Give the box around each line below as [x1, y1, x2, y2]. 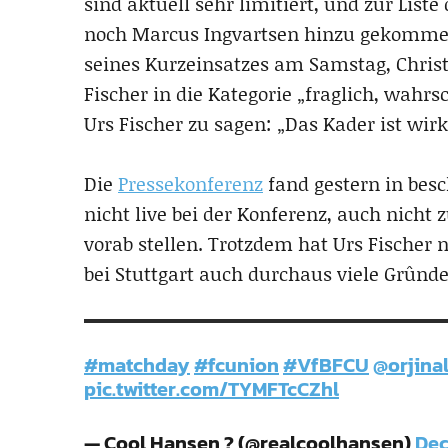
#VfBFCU [283, 350, 369, 380]
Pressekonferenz [118, 170, 263, 197]
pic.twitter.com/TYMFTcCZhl [84, 374, 339, 404]
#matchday [84, 350, 190, 380]
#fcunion [194, 350, 279, 380]
